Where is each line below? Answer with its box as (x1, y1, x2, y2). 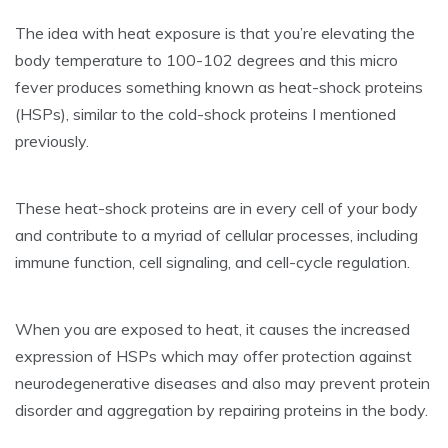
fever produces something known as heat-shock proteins (15, 76, 423, 97)
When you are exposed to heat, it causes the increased (15, 318, 410, 339)
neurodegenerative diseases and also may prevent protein (15, 372, 430, 393)
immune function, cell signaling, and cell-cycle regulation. (15, 251, 410, 272)
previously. (15, 130, 89, 151)
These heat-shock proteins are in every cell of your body (15, 197, 418, 218)
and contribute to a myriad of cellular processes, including (15, 224, 418, 245)
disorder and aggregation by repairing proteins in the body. (15, 399, 428, 420)
